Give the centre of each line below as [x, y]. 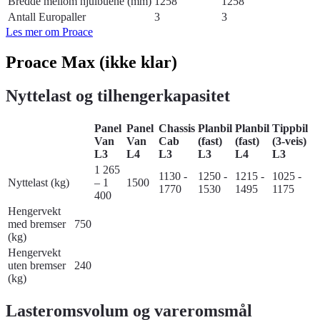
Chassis [177, 128]
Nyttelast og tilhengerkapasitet [118, 95]
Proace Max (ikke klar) [91, 62]
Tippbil [290, 128]
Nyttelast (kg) [39, 182]
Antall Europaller [47, 17]
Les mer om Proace [49, 32]
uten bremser [37, 265]
